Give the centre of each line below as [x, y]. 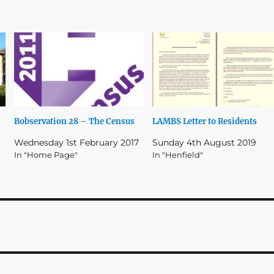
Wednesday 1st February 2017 [77, 142]
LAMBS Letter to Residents [204, 121]
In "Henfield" [177, 154]
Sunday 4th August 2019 [204, 142]
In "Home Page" [46, 154]
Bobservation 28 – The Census [75, 121]
